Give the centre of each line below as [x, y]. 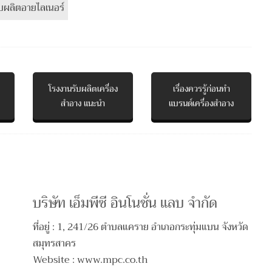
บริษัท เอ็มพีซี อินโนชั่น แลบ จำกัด [125, 203]
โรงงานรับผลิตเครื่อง [83, 89]
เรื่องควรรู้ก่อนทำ [201, 89]
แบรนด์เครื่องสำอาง [202, 103]
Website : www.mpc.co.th [91, 260]
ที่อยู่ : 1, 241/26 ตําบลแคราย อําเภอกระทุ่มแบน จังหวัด [141, 227]
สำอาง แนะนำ [83, 103]
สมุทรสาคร [55, 243]
